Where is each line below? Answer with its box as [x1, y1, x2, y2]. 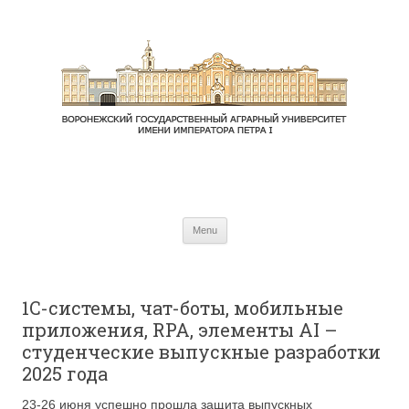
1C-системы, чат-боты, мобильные [22, 296, 343, 320]
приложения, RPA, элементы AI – [22, 318, 338, 341]
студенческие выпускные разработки [22, 340, 381, 363]
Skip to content [226, 216, 313, 231]
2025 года [22, 362, 108, 385]
